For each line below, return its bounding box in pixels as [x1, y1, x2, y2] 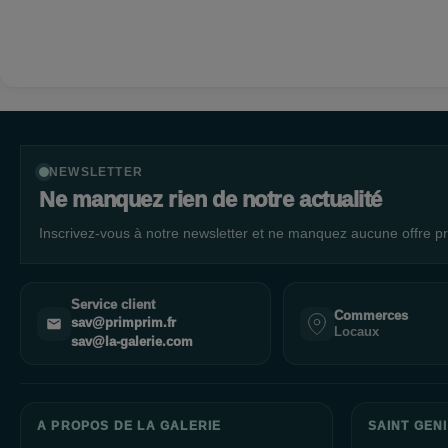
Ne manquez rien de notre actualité [39, 187, 383, 212]
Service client [71, 297, 155, 312]
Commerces [334, 308, 409, 323]
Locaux [334, 325, 380, 339]
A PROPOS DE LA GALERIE [37, 419, 222, 433]
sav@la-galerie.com [71, 335, 193, 349]
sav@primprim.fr [71, 316, 176, 330]
